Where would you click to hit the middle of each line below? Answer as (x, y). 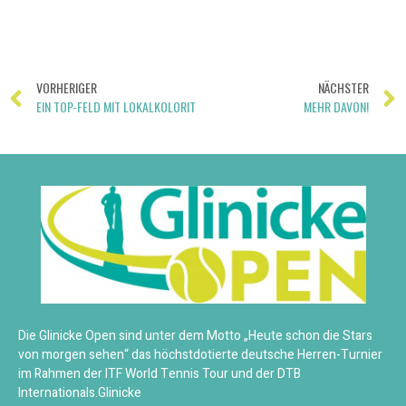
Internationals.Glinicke (80, 392)
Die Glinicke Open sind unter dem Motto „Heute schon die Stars (195, 335)
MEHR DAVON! (336, 107)
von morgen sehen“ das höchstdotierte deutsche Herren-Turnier (200, 354)
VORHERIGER (67, 88)
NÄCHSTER (343, 88)
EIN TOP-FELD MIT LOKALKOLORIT (116, 107)
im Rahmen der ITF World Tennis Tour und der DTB (159, 373)
